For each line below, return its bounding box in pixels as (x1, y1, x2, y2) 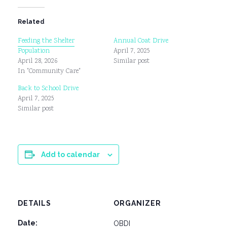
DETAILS (18, 199, 51, 207)
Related (18, 18, 45, 25)
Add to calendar (41, 150, 100, 159)
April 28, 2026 (18, 56, 57, 66)
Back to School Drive (18, 84, 79, 94)
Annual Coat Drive (113, 36, 168, 46)
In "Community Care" (18, 66, 81, 77)
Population (18, 46, 50, 56)
